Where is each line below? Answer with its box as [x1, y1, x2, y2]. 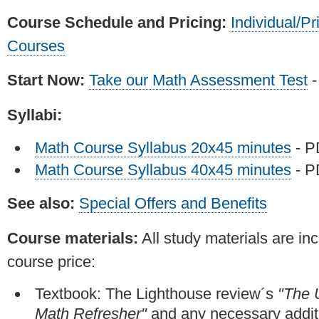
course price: [7, 252, 95, 271]
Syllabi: [7, 105, 62, 124]
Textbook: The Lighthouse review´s [34, 285, 278, 303]
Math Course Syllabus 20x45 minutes [34, 138, 291, 157]
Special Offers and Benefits [79, 194, 267, 212]
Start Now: [7, 71, 85, 90]
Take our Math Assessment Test [89, 71, 308, 90]
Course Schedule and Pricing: [7, 13, 226, 31]
